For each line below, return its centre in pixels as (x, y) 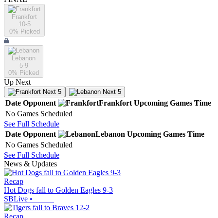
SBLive (16, 199)
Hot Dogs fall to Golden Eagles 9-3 (58, 190)
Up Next (17, 82)
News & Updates (30, 164)
